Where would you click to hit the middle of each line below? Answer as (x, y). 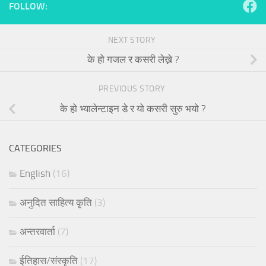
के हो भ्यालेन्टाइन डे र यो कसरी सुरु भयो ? (133, 109)
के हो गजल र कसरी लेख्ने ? (133, 60)
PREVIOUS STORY (133, 89)
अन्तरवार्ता (37, 231)
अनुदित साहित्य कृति (56, 202)
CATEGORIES (35, 148)
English (35, 173)
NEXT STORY (133, 40)
